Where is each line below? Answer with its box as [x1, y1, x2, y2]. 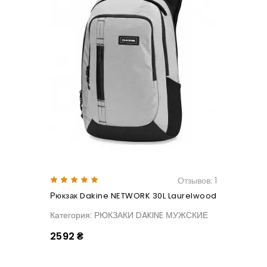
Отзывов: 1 [178, 175, 217, 187]
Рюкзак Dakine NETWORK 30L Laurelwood [50, 190, 217, 202]
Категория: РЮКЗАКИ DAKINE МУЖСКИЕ [50, 209, 208, 222]
